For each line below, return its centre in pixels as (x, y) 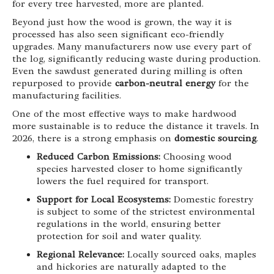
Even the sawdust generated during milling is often (128, 71)
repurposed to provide (64, 83)
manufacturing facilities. (67, 96)
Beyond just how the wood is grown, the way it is (122, 22)
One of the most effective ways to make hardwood (124, 114)
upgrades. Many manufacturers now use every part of (131, 47)
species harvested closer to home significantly (139, 169)
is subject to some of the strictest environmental (146, 212)
